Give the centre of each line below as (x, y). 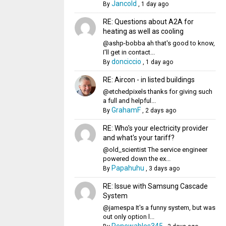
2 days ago (160, 110)
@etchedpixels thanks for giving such (157, 92)
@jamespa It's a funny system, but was (159, 208)
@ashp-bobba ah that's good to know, (159, 43)
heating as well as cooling (143, 31)
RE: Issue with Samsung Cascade (155, 186)
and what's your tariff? (138, 138)
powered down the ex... (136, 159)
